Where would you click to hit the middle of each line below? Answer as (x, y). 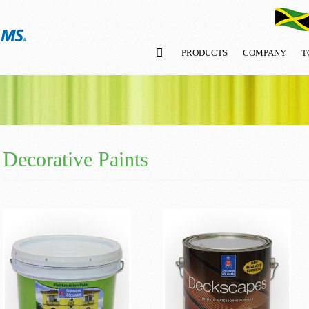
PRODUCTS (205, 53)
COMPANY (265, 53)
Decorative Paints (76, 159)
